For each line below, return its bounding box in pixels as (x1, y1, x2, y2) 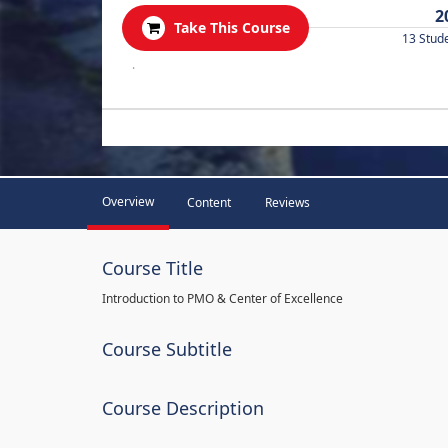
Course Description (102, 396, 264, 420)
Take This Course (173, 18, 290, 37)
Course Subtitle (102, 337, 232, 361)
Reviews (265, 194, 310, 211)
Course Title (102, 256, 203, 280)
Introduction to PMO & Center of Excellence (102, 290, 343, 307)
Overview (102, 193, 154, 210)
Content (187, 194, 231, 211)
